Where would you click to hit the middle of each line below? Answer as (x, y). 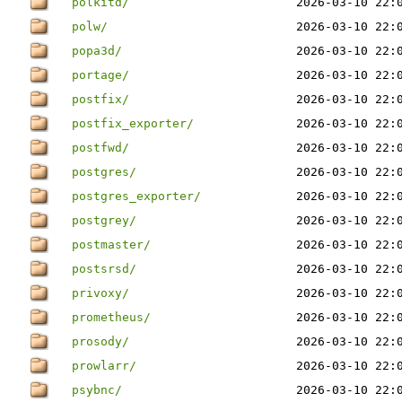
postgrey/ (104, 220)
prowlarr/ (104, 366)
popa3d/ (97, 51)
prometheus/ (111, 317)
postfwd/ (100, 148)
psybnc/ (97, 390)
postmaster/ (111, 245)
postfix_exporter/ (133, 123)
